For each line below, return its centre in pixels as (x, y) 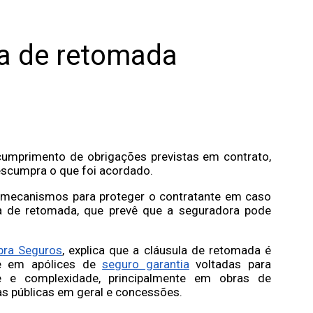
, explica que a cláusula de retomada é (167, 250)
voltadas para (230, 264)
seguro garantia (146, 264)
